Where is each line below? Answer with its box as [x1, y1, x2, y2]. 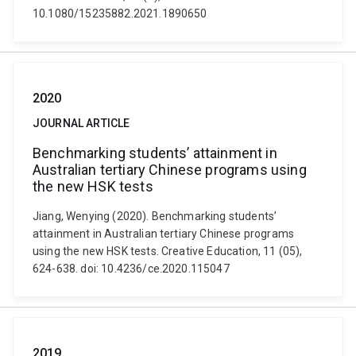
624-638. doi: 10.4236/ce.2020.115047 [33, 262, 230, 275]
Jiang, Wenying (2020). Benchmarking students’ [33, 210, 277, 222]
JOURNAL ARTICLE [33, 117, 130, 130]
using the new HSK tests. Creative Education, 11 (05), [33, 245, 303, 257]
